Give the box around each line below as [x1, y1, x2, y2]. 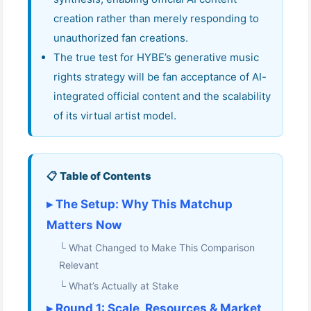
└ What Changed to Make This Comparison [59, 242, 255, 254]
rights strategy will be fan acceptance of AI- [53, 70, 267, 84]
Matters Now [47, 218, 121, 233]
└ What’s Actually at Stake [59, 280, 178, 292]
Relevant [59, 259, 99, 271]
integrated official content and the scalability [53, 90, 271, 103]
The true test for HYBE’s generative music [53, 51, 259, 65]
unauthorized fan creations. [53, 31, 188, 45]
